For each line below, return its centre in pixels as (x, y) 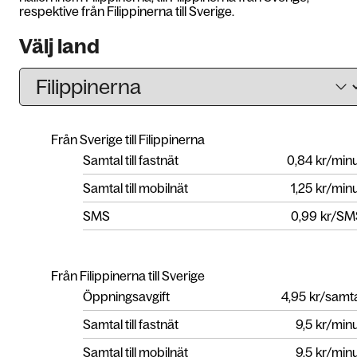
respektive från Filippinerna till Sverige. (127, 11)
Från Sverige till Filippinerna (128, 139)
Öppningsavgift (126, 296)
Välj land (59, 46)
